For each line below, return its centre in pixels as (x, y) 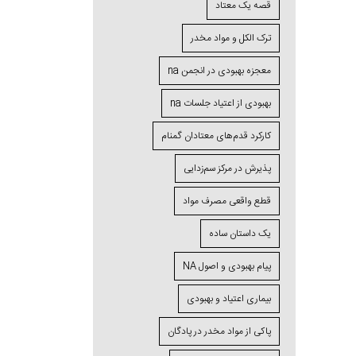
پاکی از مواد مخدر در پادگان (219, 331)
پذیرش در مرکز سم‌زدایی (227, 168)
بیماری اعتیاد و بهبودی (229, 299)
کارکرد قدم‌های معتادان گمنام (216, 136)
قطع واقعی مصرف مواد (227, 201)
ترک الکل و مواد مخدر (231, 38)
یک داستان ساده (240, 234)
